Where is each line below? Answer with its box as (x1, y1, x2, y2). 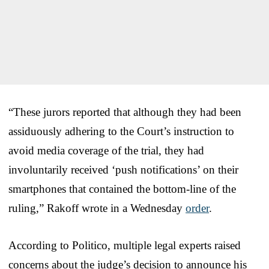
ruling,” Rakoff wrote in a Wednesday (8, 201, 186, 214)
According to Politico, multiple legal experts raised (8, 238, 241, 252)
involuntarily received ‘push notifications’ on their (8, 163, 238, 176)
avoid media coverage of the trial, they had (8, 144, 204, 157)
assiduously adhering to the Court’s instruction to (8, 124, 234, 138)
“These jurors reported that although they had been (8, 105, 241, 118)
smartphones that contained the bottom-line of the (8, 182, 236, 195)
